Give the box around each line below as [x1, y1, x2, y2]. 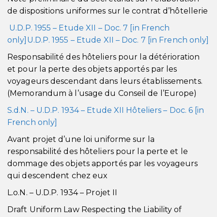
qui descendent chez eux [7, 171, 108, 180]
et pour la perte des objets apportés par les [7, 64, 177, 74]
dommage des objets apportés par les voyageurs [7, 159, 198, 168]
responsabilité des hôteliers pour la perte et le [7, 147, 188, 156]
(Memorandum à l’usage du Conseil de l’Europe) [7, 89, 197, 98]
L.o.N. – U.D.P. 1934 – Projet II [7, 188, 118, 197]
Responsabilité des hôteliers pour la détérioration [7, 52, 200, 62]
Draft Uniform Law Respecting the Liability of [7, 205, 182, 214]
